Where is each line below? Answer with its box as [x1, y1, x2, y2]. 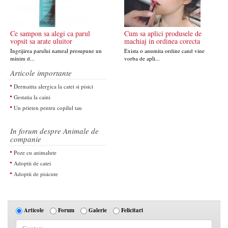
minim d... [10, 54, 35, 62]
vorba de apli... [124, 54, 160, 62]
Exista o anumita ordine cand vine [124, 47, 205, 54]
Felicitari [121, 206, 143, 214]
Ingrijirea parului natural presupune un [10, 47, 102, 54]
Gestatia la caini [14, 93, 50, 101]
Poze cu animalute [14, 149, 56, 156]
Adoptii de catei [14, 159, 51, 167]
